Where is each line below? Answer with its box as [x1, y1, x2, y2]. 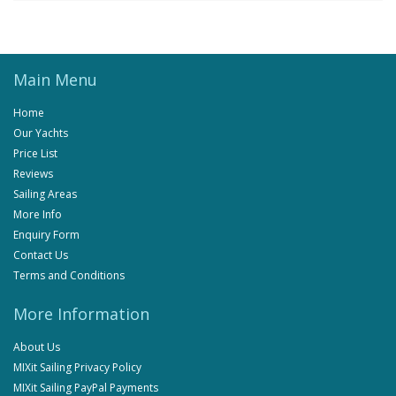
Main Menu [13, 69, 97, 91]
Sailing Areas [13, 187, 77, 202]
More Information [13, 303, 149, 325]
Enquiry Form [13, 227, 80, 243]
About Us [13, 339, 60, 355]
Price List [13, 146, 57, 162]
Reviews [13, 166, 53, 182]
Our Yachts [13, 126, 68, 141]
